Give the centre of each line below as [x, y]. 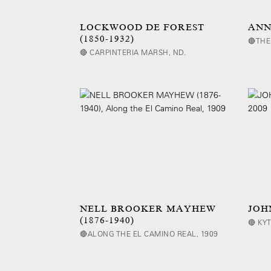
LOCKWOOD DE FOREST [142, 27]
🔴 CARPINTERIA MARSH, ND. [133, 52]
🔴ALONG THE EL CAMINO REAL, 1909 [149, 233]
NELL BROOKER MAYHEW [148, 209]
